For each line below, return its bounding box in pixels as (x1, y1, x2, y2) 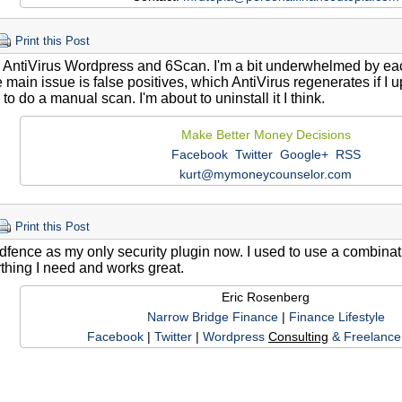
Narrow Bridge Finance (146, 310, 278, 325)
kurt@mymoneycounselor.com (179, 167, 352, 182)
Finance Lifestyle (288, 310, 385, 325)
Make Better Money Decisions (180, 127, 351, 143)
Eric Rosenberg (222, 290, 310, 305)
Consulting (268, 329, 328, 345)
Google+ (279, 147, 328, 162)
